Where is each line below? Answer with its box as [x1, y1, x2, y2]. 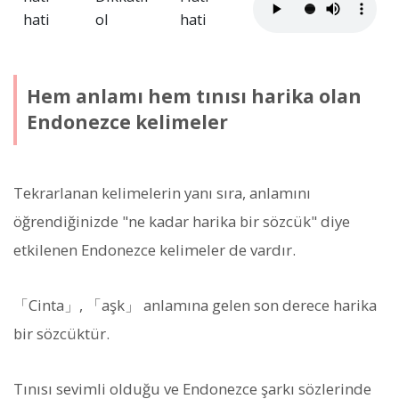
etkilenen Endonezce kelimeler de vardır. [13, 239, 296, 260]
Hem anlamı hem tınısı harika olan [26, 84, 362, 110]
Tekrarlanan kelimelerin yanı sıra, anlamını [13, 182, 311, 203]
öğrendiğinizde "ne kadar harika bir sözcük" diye [13, 210, 350, 232]
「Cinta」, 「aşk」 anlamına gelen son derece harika [13, 294, 377, 315]
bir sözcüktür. [13, 322, 110, 344]
